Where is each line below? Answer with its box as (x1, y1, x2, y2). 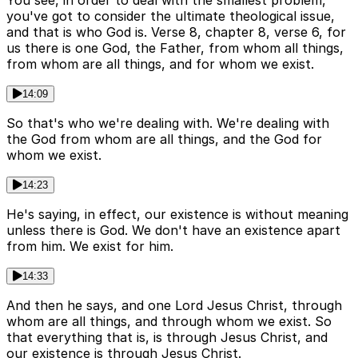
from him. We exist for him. (6, 238, 173, 255)
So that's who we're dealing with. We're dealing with (6, 115, 329, 132)
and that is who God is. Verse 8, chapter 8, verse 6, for (6, 24, 346, 41)
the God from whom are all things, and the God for (6, 131, 322, 148)
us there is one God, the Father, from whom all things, (6, 40, 344, 57)
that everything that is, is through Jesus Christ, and (6, 329, 328, 346)
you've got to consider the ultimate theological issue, (6, 8, 335, 25)
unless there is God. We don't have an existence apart (6, 222, 340, 239)
